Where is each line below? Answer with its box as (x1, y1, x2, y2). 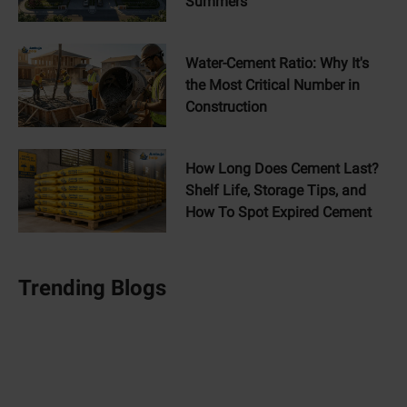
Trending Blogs (18, 274, 166, 301)
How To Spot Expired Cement (184, 203, 372, 221)
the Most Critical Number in (184, 76, 360, 94)
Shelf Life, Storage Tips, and (184, 181, 366, 199)
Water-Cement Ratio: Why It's (184, 55, 369, 72)
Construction (184, 98, 267, 115)
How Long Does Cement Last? (184, 159, 379, 177)
